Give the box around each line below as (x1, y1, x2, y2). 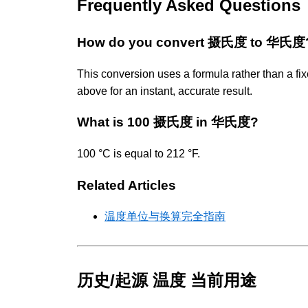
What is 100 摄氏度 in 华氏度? (77, 115, 258, 130)
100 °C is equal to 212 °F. (77, 148, 200, 160)
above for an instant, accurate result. (77, 85, 252, 97)
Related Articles (77, 177, 176, 192)
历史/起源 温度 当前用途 (77, 271, 256, 290)
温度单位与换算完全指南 (104, 210, 225, 223)
